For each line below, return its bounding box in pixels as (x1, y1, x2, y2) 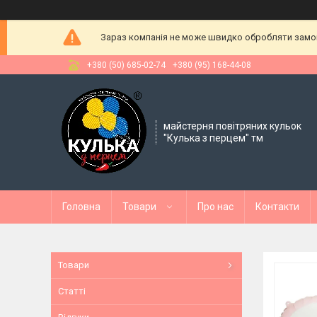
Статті (58, 286, 86, 296)
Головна (62, 201, 100, 212)
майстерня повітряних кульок (163, 120, 301, 132)
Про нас (197, 201, 234, 212)
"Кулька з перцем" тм (163, 132, 263, 144)
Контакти (255, 201, 299, 212)
